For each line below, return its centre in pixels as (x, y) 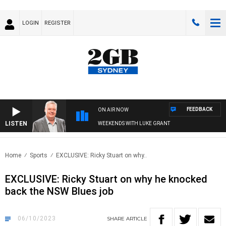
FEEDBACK (200, 109)
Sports (39, 156)
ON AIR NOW (113, 110)
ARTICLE (137, 219)
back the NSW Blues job (59, 191)
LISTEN (16, 124)
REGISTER (58, 23)
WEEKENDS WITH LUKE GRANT (134, 124)
